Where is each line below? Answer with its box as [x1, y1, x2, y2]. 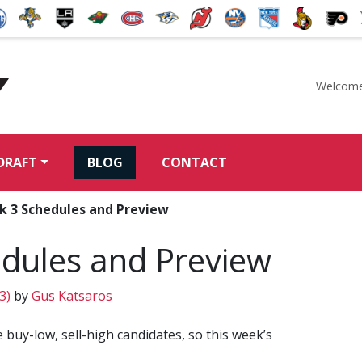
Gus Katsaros [28, 286, 112, 305]
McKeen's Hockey [14, 95, 144, 117]
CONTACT [162, 153, 228, 171]
